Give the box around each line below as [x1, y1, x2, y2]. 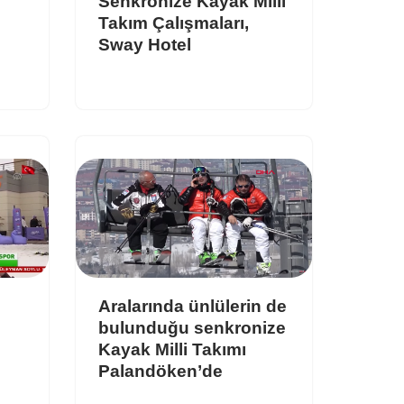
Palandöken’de [97, 361, 223, 381]
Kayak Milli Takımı [97, 339, 246, 359]
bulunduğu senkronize [97, 317, 286, 337]
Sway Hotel [97, 35, 191, 55]
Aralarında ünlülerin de [97, 296, 287, 316]
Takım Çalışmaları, [97, 14, 249, 33]
